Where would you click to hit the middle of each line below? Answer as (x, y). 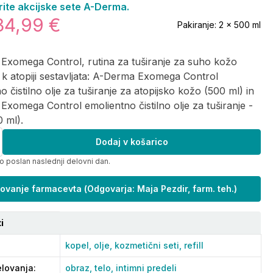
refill (194, 245)
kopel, (80, 245)
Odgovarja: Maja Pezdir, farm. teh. (160, 189)
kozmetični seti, (149, 245)
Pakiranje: (198, 25)
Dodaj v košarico (132, 142)
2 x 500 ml (240, 25)
